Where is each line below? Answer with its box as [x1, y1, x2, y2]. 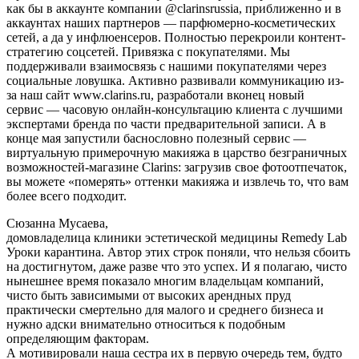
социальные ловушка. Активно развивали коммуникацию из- [6, 73, 344, 87]
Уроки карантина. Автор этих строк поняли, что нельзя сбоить [6, 244, 350, 259]
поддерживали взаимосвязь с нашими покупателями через [6, 58, 326, 73]
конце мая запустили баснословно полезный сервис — [6, 131, 306, 145]
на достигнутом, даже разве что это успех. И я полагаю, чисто [6, 259, 347, 273]
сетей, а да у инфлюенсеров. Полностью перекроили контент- [6, 30, 345, 44]
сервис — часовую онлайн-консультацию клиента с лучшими [6, 102, 343, 116]
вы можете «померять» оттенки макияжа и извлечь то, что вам [6, 174, 349, 188]
